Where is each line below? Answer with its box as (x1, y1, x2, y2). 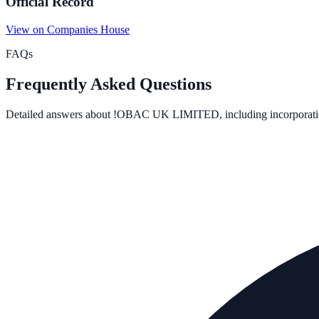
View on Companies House (6, 23, 130, 36)
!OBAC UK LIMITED (113, 108, 219, 120)
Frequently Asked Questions (6, 74, 211, 93)
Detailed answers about (6, 108, 113, 120)
